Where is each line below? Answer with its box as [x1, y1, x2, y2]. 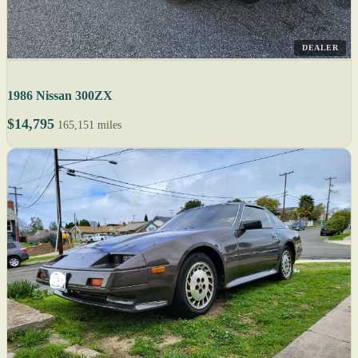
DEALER [302, 42, 338, 52]
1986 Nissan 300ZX [7, 88, 113, 102]
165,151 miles [58, 118, 121, 131]
